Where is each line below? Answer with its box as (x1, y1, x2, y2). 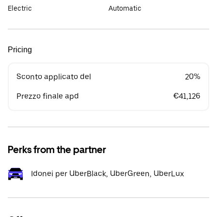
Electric (8, 4, 32, 12)
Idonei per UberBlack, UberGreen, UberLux (31, 169, 184, 178)
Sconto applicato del (16, 72, 91, 81)
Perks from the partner (8, 144, 106, 155)
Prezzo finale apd (16, 92, 79, 101)
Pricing (8, 46, 32, 54)
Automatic (108, 4, 141, 12)
